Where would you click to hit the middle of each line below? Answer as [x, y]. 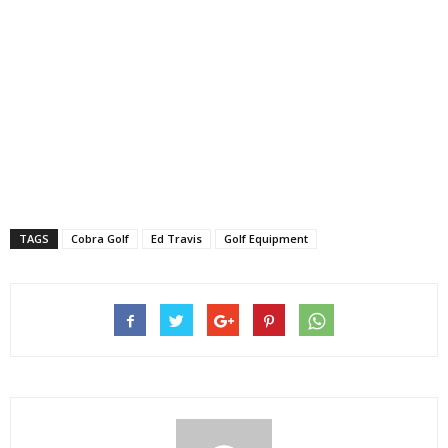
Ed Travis [176, 238]
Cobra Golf [100, 238]
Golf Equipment [266, 238]
